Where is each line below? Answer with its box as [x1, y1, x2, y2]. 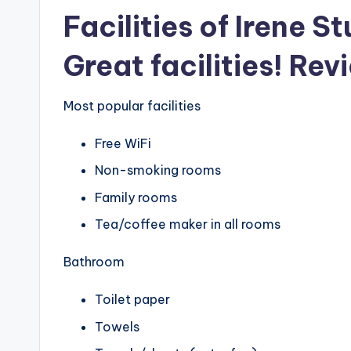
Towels [95, 318, 139, 335]
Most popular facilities [63, 98, 201, 114]
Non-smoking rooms [95, 162, 221, 179]
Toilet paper [95, 291, 170, 308]
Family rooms [95, 189, 177, 205]
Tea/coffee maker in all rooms [95, 216, 280, 233]
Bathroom [63, 254, 125, 270]
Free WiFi [95, 136, 151, 151]
